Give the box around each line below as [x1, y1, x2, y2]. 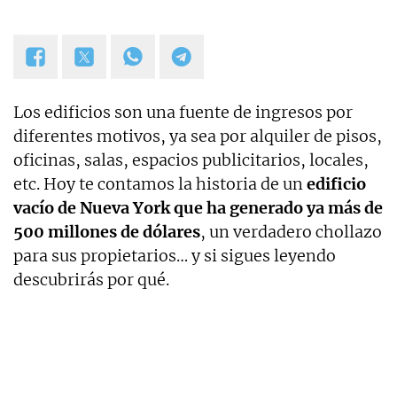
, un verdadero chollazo [200, 222, 382, 243]
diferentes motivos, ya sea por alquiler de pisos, [13, 126, 382, 147]
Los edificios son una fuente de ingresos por [13, 102, 353, 123]
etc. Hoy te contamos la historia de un [13, 174, 303, 195]
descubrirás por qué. [13, 269, 169, 291]
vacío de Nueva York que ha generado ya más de [13, 198, 383, 219]
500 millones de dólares [13, 222, 200, 243]
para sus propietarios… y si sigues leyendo [13, 245, 336, 267]
